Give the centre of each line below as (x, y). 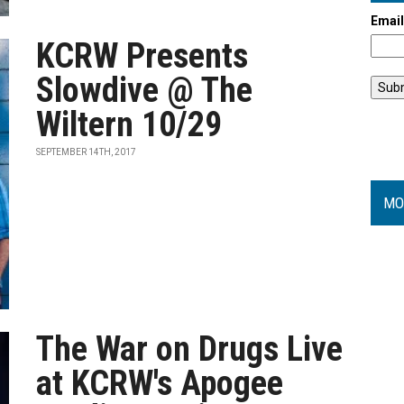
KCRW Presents (142, 56)
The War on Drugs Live (190, 349)
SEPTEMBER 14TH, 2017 (87, 152)
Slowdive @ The (145, 90)
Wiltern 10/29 (129, 124)
